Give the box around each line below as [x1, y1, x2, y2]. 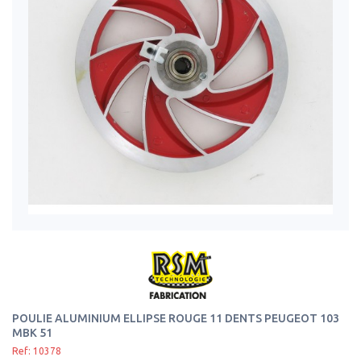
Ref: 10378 [12, 346, 61, 356]
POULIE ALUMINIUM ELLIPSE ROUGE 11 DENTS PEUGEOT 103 [12, 312, 339, 325]
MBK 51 [12, 326, 52, 339]
